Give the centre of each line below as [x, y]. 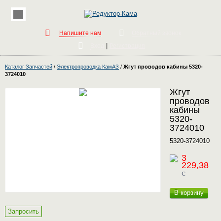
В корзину [189, 193]
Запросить [23, 211]
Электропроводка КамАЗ [88, 67]
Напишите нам [80, 33]
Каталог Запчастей [29, 67]
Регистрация [127, 46]
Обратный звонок [156, 33]
